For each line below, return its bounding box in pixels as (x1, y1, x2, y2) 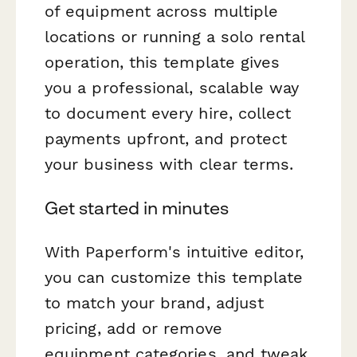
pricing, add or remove (45, 319, 222, 339)
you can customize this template (45, 268, 304, 288)
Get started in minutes (45, 197, 229, 218)
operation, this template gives (45, 52, 280, 72)
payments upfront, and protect (45, 128, 288, 148)
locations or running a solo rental (45, 26, 304, 46)
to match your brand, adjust (45, 293, 265, 313)
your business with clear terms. (45, 154, 294, 174)
